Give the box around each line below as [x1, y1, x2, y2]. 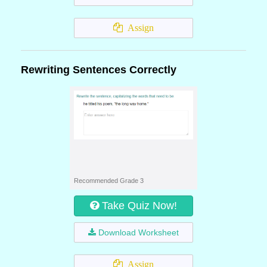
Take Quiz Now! [102, 200, 177, 212]
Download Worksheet [98, 228, 179, 237]
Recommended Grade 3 [74, 177, 144, 184]
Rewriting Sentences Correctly [21, 64, 176, 76]
